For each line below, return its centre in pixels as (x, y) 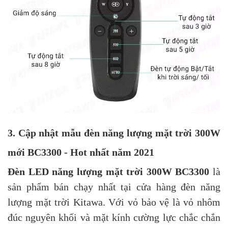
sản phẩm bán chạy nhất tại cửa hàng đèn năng (114, 187)
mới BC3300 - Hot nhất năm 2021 (81, 152)
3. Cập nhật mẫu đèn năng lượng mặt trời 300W (114, 133)
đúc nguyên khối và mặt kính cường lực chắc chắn (114, 217)
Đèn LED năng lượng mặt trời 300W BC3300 (109, 171)
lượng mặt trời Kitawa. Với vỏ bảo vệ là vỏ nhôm (114, 202)
